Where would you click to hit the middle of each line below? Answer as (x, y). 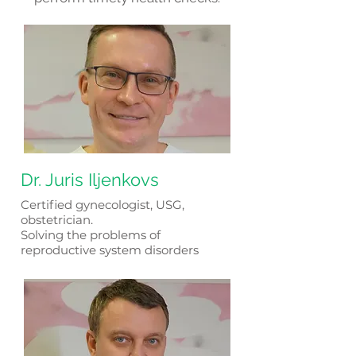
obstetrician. (57, 220)
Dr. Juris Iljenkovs (90, 180)
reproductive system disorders (110, 250)
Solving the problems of (91, 235)
